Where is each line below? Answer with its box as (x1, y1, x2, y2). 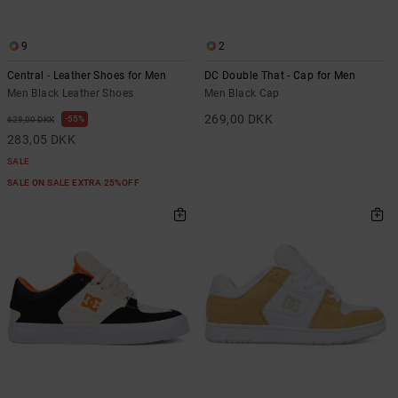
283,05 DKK (7, 132, 76, 147)
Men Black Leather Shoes (7, 87, 134, 99)
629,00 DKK (7, 115, 54, 124)
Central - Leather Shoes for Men (7, 69, 167, 82)
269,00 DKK (204, 112, 274, 126)
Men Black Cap (204, 87, 280, 99)
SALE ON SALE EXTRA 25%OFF (7, 178, 142, 187)
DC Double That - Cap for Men (204, 69, 356, 82)
